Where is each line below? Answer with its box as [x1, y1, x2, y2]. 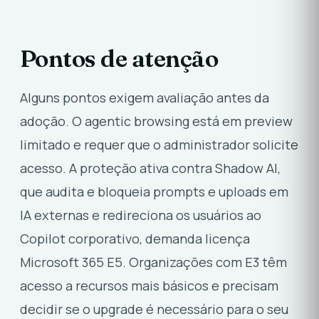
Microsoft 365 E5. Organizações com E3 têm [20, 253, 287, 271]
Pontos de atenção [20, 43, 219, 73]
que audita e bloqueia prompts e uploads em [20, 183, 288, 201]
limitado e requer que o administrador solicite [20, 136, 298, 154]
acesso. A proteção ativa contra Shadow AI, [20, 159, 281, 177]
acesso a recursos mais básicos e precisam [20, 277, 278, 295]
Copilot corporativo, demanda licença [20, 230, 250, 248]
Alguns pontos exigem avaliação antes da [20, 89, 269, 107]
